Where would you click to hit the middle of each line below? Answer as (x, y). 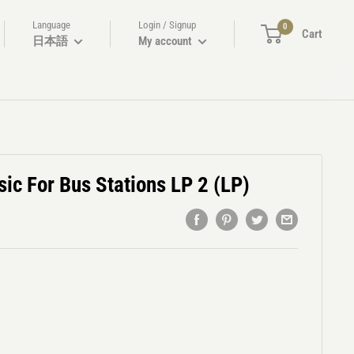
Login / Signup (167, 25)
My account (166, 41)
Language (51, 25)
